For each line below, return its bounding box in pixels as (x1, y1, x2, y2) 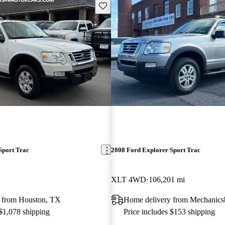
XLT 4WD (110, 175, 146, 184)
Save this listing (98, 1, 145, 9)
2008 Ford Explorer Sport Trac (110, 146, 200, 154)
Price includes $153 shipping (123, 207, 215, 216)
